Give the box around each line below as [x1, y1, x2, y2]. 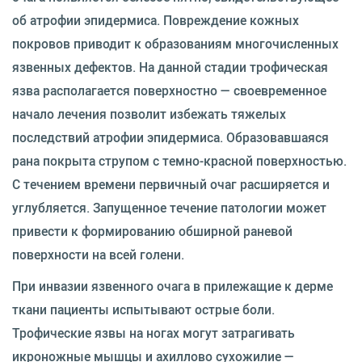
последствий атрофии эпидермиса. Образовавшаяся [12, 128, 329, 146]
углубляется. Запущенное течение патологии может [12, 198, 326, 217]
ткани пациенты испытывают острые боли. [12, 300, 275, 318]
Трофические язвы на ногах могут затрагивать [12, 323, 295, 342]
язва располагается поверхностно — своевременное [12, 81, 326, 99]
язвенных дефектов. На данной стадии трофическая [12, 57, 328, 76]
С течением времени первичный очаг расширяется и [12, 175, 330, 193]
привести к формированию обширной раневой [12, 221, 293, 240]
